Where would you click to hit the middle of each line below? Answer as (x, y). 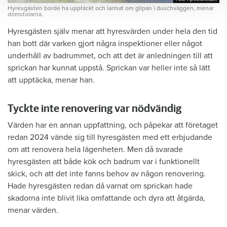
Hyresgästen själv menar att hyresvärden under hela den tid (112, 31)
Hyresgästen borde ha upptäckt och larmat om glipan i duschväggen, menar (111, 8)
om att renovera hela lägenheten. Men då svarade (95, 149)
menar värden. (33, 210)
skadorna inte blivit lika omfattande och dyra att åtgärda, (106, 198)
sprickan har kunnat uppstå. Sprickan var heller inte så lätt (109, 68)
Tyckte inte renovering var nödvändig (94, 108)
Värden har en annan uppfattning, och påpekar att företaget (113, 125)
